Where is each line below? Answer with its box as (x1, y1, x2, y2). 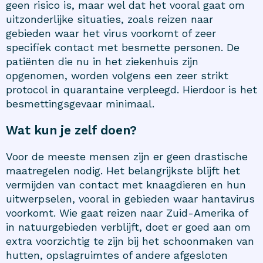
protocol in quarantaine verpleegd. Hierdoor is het (6, 83, 257, 96)
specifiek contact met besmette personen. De (6, 41, 240, 53)
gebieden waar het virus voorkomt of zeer (6, 26, 216, 39)
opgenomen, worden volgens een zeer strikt (6, 69, 228, 82)
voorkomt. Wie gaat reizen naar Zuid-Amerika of (6, 206, 248, 219)
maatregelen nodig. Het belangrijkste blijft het (6, 164, 240, 177)
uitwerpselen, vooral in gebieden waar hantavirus (6, 192, 255, 205)
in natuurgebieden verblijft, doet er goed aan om (6, 220, 251, 233)
